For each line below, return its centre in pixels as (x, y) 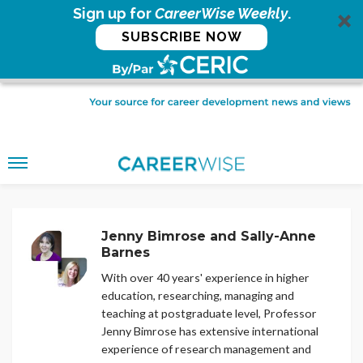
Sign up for (113, 13)
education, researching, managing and (198, 295)
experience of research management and (206, 348)
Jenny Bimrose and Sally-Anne (209, 236)
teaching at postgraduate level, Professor (209, 313)
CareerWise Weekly (221, 13)
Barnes (126, 252)
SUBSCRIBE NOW (181, 37)
